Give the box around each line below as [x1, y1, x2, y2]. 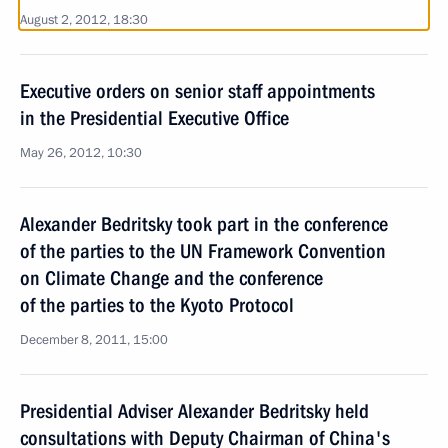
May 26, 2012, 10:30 [20, 144, 142, 162]
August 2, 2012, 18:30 [20, 11, 148, 29]
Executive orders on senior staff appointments [20, 79, 375, 103]
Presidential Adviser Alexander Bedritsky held [20, 399, 369, 423]
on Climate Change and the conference [20, 266, 323, 290]
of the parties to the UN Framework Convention [20, 239, 386, 263]
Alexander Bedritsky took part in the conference [20, 212, 388, 236]
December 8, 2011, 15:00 [20, 331, 168, 349]
